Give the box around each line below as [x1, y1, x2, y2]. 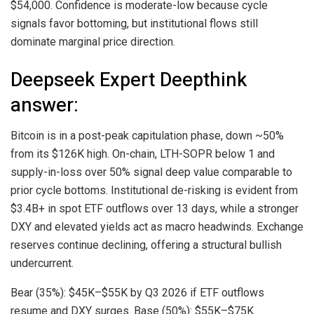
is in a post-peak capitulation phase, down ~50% [44, 129, 284, 143]
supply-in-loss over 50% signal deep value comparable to [11, 165, 292, 179]
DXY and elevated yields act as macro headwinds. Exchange [11, 220, 303, 234]
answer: [11, 90, 78, 119]
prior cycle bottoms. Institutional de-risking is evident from [11, 184, 298, 198]
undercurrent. [11, 257, 74, 271]
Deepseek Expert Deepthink [11, 65, 247, 94]
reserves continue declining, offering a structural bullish [11, 238, 282, 252]
